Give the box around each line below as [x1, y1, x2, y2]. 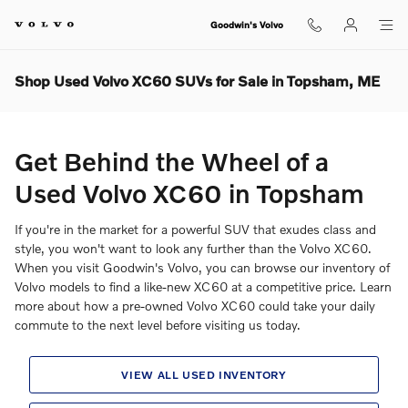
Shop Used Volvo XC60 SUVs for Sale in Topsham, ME [15, 72, 380, 89]
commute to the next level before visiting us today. [15, 316, 301, 332]
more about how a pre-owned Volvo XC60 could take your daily [15, 297, 375, 313]
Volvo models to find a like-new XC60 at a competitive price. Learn [15, 278, 392, 294]
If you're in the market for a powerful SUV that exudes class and [15, 220, 376, 237]
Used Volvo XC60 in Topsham [15, 178, 364, 209]
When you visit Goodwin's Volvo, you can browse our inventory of [15, 259, 390, 275]
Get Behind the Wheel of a [15, 147, 329, 177]
